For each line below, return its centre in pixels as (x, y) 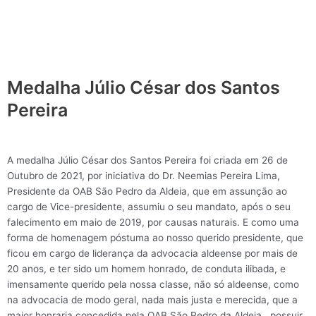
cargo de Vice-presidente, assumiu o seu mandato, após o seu (149, 207)
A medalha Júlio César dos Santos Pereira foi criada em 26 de (147, 160)
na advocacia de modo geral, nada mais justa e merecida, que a (152, 300)
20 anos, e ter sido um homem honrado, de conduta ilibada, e (146, 269)
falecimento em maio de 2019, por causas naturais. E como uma (153, 223)
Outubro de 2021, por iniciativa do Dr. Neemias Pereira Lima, (144, 176)
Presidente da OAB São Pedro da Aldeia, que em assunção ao (147, 192)
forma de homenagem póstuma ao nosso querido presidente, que (155, 238)
